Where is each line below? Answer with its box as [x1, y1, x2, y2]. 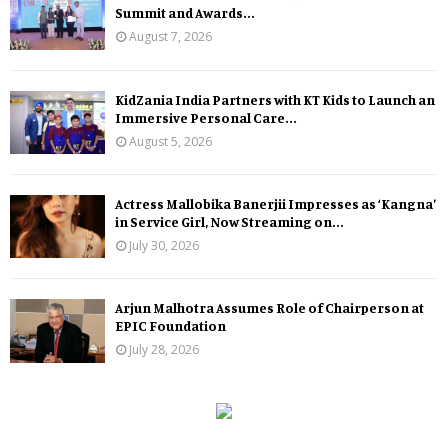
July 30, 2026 [129, 237, 199, 255]
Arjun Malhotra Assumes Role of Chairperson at [115, 299, 424, 317]
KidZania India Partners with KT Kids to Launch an [115, 90, 435, 108]
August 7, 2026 [129, 28, 212, 46]
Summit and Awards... [115, 4, 255, 22]
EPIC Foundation [115, 317, 226, 335]
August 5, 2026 [129, 132, 212, 150]
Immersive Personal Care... [115, 108, 297, 126]
